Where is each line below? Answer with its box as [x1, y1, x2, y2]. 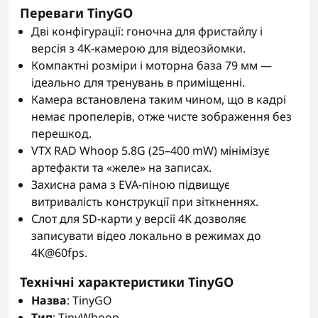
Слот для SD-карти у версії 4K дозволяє [31, 211, 246, 226]
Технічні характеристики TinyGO [20, 273, 234, 290]
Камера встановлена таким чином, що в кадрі [31, 92, 286, 107]
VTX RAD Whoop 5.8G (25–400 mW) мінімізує [31, 143, 270, 158]
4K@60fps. [31, 245, 87, 261]
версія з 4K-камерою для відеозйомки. [31, 40, 246, 56]
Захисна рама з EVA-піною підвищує [31, 177, 230, 192]
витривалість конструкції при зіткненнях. [31, 194, 258, 209]
